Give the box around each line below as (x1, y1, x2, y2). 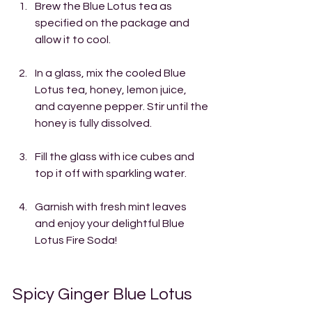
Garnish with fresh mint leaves (35, 201, 189, 212)
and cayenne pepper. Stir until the (35, 101, 210, 112)
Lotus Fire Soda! (35, 235, 117, 246)
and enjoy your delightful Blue (35, 218, 187, 229)
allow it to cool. (35, 34, 111, 45)
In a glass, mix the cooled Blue (35, 68, 188, 79)
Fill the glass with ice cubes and (35, 151, 196, 162)
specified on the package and (35, 17, 192, 29)
